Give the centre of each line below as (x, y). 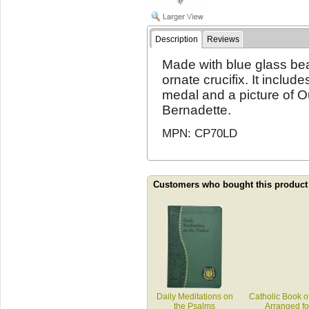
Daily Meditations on (195, 297)
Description (177, 40)
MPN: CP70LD (200, 133)
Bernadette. (197, 110)
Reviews (223, 40)
